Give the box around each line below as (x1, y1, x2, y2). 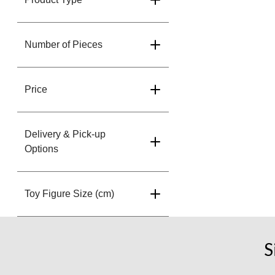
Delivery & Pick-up (25, 129, 106, 140)
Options (25, 144, 58, 155)
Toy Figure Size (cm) (25, 188, 114, 199)
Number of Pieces (25, 39, 103, 50)
